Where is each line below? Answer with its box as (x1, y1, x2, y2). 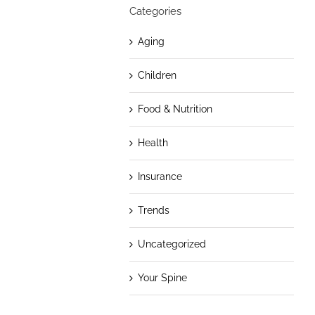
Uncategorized (137, 238, 206, 250)
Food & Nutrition (137, 103, 212, 115)
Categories (129, 4, 181, 18)
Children (137, 69, 176, 81)
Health (137, 136, 168, 148)
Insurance (137, 170, 182, 182)
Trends (137, 204, 169, 216)
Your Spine (137, 271, 187, 283)
